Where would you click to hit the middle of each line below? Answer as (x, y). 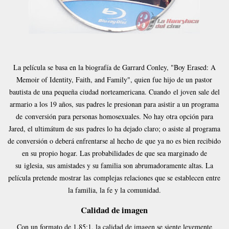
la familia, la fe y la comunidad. (114, 190)
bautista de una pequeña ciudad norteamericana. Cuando (91, 92)
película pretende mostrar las (51, 178)
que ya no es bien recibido (183, 141)
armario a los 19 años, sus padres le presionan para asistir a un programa (114, 104)
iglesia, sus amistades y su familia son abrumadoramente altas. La (119, 166)
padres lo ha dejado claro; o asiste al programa (153, 129)
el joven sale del (196, 92)
